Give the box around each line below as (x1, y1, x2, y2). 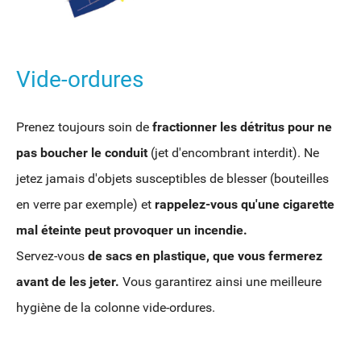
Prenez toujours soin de (16, 119, 152, 135)
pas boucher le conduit (16, 145, 151, 161)
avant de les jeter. (16, 274, 122, 290)
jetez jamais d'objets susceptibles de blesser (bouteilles (16, 171, 329, 187)
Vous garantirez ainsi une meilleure (122, 274, 322, 290)
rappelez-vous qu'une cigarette (155, 197, 334, 213)
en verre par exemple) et (16, 197, 155, 213)
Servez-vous (16, 248, 88, 264)
